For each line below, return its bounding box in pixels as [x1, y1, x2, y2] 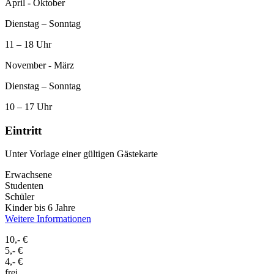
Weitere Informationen [5, 213, 91, 224]
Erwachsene [5, 169, 52, 180]
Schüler [5, 191, 34, 202]
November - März [5, 59, 74, 70]
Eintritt [5, 124, 42, 137]
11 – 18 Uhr [5, 39, 51, 50]
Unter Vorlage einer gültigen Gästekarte [5, 149, 158, 160]
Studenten [5, 180, 43, 191]
